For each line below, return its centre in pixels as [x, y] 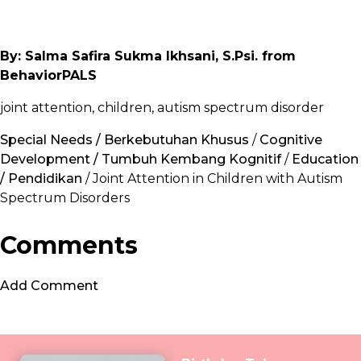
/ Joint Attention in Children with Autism [212, 179]
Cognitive [291, 140]
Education [325, 160]
